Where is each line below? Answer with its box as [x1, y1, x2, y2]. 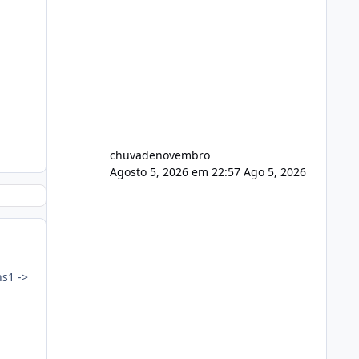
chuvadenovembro [109, 147, 210, 163]
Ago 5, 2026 [243, 163, 306, 179]
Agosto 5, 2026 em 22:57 [109, 163, 244, 179]
